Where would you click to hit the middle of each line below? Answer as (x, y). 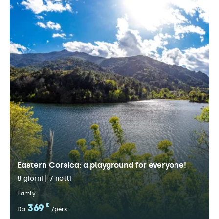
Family (26, 193)
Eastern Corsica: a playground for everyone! (102, 165)
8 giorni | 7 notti (44, 179)
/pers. (60, 209)
